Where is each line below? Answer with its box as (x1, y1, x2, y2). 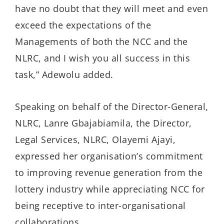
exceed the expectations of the (15, 18, 151, 31)
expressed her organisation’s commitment (15, 150, 203, 162)
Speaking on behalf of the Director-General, (15, 100, 208, 113)
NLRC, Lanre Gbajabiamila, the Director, (15, 117, 192, 129)
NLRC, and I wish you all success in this (15, 51, 190, 64)
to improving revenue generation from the (15, 166, 202, 179)
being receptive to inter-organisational (15, 199, 186, 212)
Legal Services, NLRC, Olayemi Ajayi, (15, 133, 175, 146)
